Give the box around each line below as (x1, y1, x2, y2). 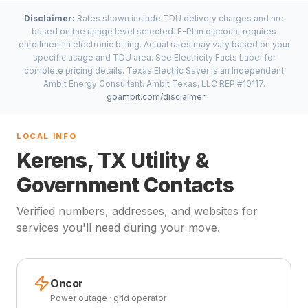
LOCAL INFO (16, 131, 77, 141)
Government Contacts (16, 173, 234, 197)
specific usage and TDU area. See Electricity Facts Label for (32, 52, 276, 63)
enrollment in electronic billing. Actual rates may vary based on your (18, 39, 290, 49)
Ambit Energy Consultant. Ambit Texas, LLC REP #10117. (43, 78, 265, 89)
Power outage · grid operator (50, 293, 166, 303)
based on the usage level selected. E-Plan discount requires (32, 26, 276, 36)
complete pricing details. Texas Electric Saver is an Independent (24, 65, 284, 76)
